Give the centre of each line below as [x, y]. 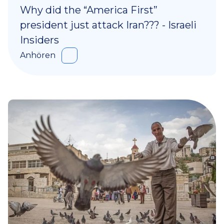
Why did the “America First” [89, 10]
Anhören [38, 55]
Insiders [39, 40]
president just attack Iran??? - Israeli [108, 25]
